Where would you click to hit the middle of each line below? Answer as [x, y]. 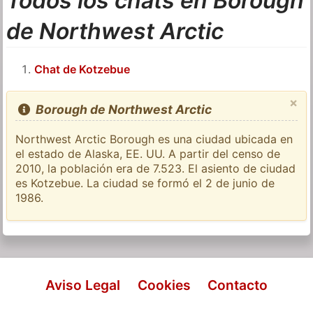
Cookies [164, 285]
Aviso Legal [83, 285]
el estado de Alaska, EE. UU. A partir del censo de [148, 154]
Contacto [237, 285]
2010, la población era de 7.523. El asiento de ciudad [156, 169]
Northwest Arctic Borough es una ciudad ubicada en [154, 139]
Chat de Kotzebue [82, 70]
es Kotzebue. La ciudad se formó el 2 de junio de [145, 183]
